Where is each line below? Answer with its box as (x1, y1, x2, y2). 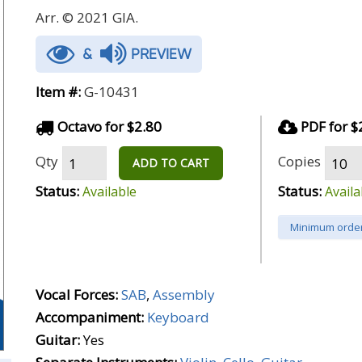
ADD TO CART (133, 155, 209, 170)
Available (82, 183, 137, 200)
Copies (278, 151, 321, 170)
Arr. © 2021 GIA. (36, 8, 138, 27)
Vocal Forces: (36, 285, 118, 304)
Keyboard (147, 308, 209, 326)
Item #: (36, 82, 81, 101)
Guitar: (36, 330, 80, 349)
